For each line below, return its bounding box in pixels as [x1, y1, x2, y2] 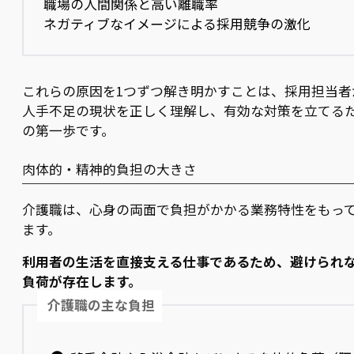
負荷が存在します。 [22, 272, 141, 292]
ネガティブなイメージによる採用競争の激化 [43, 14, 311, 34]
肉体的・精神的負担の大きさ [22, 159, 197, 179]
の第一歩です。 [22, 120, 115, 140]
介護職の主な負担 [47, 296, 156, 315]
